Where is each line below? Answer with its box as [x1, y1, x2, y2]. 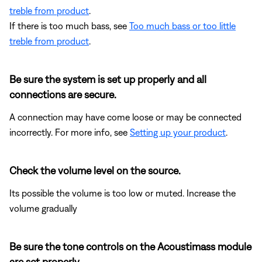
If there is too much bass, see [9, 20, 129, 31]
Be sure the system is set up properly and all [9, 73, 206, 85]
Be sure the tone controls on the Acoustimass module [9, 240, 251, 253]
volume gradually [9, 202, 77, 213]
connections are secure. [9, 88, 116, 101]
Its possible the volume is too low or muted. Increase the [9, 187, 236, 198]
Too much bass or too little [129, 20, 236, 31]
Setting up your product [130, 126, 226, 137]
